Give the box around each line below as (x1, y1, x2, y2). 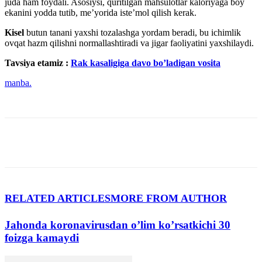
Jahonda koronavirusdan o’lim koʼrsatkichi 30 (5, 219, 230, 232)
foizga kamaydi (5, 232, 79, 244)
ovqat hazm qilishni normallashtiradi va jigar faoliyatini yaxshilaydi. (5, 38, 254, 49)
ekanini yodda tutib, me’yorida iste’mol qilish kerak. (5, 8, 196, 18)
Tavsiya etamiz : (5, 58, 71, 68)
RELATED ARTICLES (5, 192, 111, 205)
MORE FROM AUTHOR (111, 192, 227, 205)
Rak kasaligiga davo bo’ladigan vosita (71, 58, 220, 68)
